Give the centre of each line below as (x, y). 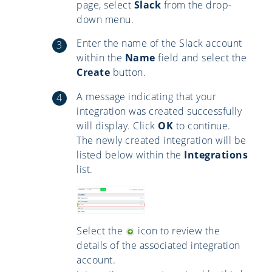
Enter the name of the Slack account (159, 43)
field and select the (201, 58)
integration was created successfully (159, 111)
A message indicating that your (146, 96)
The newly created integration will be (161, 140)
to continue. (202, 125)
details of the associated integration (158, 245)
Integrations (216, 155)
